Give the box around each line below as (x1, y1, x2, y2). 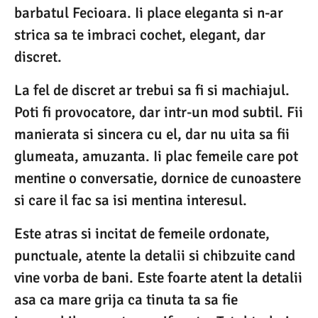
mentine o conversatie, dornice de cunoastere (14, 168, 301, 187)
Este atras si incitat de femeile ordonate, (14, 224, 270, 243)
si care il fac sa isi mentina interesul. (14, 190, 247, 209)
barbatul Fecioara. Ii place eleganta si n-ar (14, 3, 283, 22)
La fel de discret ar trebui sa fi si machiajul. (14, 80, 290, 99)
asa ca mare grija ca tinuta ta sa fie (14, 290, 238, 309)
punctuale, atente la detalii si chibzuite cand (14, 246, 295, 265)
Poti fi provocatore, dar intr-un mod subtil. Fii (14, 102, 303, 121)
